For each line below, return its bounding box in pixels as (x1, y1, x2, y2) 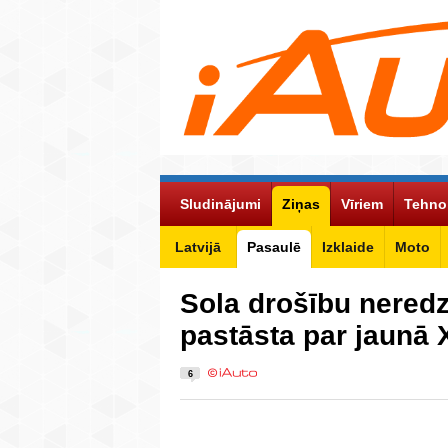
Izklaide (322, 238, 374, 255)
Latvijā (175, 238, 221, 255)
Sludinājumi (180, 195, 261, 212)
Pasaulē (247, 238, 301, 255)
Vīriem (341, 195, 383, 212)
